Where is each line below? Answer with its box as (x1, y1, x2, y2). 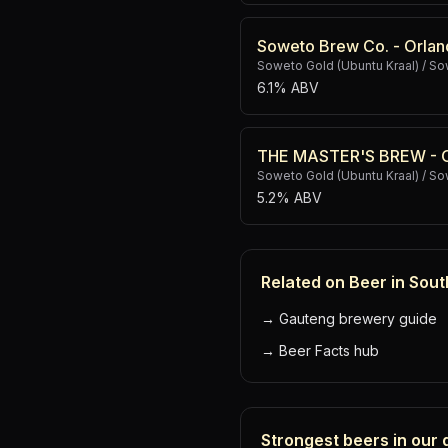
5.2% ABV (257, 189, 322, 206)
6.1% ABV (257, 79, 319, 96)
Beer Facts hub (279, 342, 379, 359)
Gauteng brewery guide (279, 310, 437, 327)
